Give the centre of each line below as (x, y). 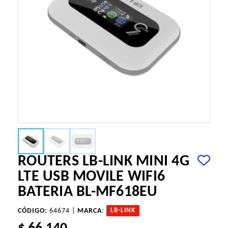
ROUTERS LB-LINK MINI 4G (104, 162)
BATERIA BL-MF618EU (88, 192)
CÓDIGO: (33, 211)
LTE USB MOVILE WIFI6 (91, 177)
